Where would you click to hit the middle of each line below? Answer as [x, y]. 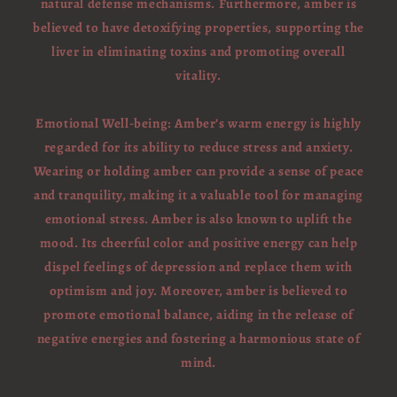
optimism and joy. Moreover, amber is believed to [198, 291]
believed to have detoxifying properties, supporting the [198, 27]
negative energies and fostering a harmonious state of [198, 339]
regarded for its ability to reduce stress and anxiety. [198, 147]
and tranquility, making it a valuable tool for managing [198, 195]
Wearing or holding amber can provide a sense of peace [198, 171]
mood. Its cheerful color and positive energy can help [198, 243]
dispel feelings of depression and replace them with [198, 267]
